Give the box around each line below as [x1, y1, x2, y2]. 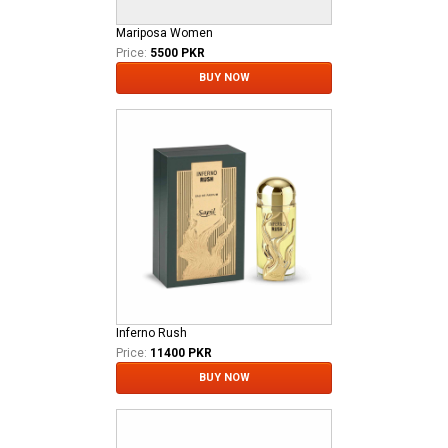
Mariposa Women [116, 25, 213, 40]
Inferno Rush [116, 325, 187, 340]
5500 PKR [150, 45, 205, 60]
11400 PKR [150, 345, 212, 360]
